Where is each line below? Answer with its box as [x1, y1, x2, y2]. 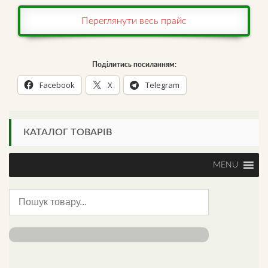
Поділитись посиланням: [92, 61, 176, 69]
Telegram [145, 80, 179, 91]
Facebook [39, 80, 75, 91]
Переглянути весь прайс [81, 16, 187, 26]
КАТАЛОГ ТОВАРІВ [23, 127, 112, 137]
